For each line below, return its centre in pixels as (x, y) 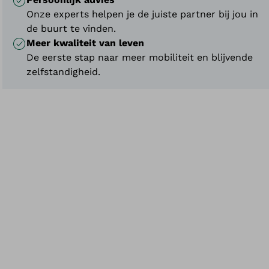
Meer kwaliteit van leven (86, 43)
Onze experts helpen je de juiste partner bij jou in (143, 14)
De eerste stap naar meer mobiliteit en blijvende (140, 57)
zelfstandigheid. (64, 72)
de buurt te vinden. (71, 29)
